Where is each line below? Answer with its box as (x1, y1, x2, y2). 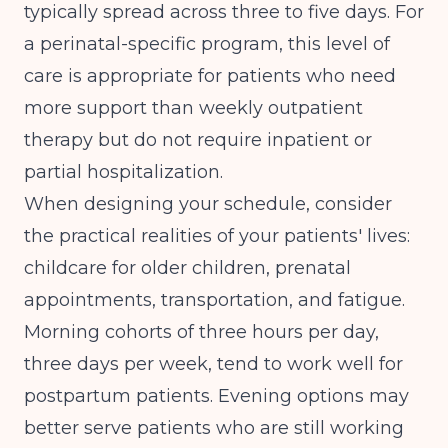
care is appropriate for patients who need (24, 65, 396, 87)
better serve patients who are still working (24, 417, 404, 439)
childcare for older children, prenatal (24, 257, 351, 279)
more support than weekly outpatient (24, 97, 363, 119)
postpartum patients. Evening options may (24, 385, 409, 407)
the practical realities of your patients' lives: (24, 225, 410, 247)
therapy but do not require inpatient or (24, 129, 372, 151)
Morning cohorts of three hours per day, (24, 321, 379, 343)
